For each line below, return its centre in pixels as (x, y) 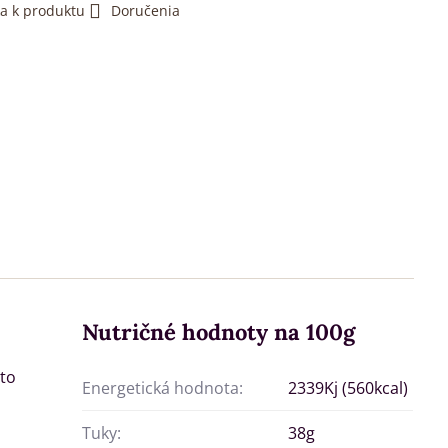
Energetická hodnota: (163, 388)
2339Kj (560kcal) (348, 388)
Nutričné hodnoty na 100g (219, 332)
